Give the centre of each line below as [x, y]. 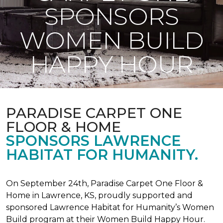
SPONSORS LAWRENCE [93, 141]
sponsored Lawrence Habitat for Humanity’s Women [110, 207]
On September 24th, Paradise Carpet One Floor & [105, 183]
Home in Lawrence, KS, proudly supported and [99, 195]
